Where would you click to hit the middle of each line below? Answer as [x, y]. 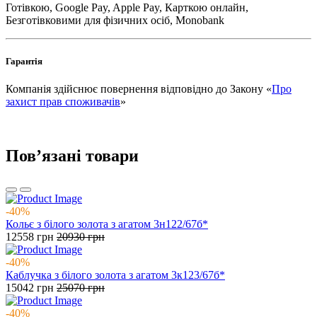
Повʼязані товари [72, 155]
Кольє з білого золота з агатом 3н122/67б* [107, 224]
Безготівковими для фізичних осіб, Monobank [115, 21]
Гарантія [24, 61]
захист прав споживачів [63, 101]
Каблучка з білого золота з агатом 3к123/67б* [115, 275]
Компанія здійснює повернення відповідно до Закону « [139, 88]
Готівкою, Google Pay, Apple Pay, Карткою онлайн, [127, 8]
